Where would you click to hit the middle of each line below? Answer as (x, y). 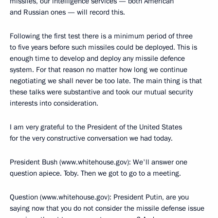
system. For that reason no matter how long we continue (99, 70)
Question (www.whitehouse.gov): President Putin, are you (99, 197)
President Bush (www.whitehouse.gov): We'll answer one (99, 162)
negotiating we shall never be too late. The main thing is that (106, 81)
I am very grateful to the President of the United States (96, 127)
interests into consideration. (54, 103)
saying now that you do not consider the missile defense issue (107, 208)
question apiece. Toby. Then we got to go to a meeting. (95, 173)
